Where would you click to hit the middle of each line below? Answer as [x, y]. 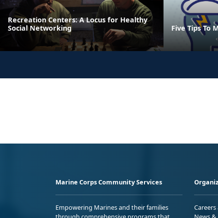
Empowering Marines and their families [112, 208]
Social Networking [40, 28]
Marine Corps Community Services [109, 182]
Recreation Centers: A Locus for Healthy [78, 20]
